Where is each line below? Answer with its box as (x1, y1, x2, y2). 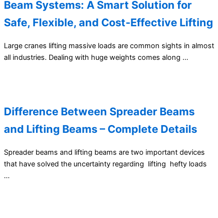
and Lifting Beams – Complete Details (4, 122, 197, 135)
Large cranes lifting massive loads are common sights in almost (4, 41, 214, 50)
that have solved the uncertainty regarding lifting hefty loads (4, 159, 207, 168)
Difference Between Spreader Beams (4, 105, 195, 118)
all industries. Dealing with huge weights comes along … (4, 53, 188, 62)
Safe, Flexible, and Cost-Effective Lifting (4, 16, 213, 29)
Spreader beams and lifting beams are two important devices (4, 147, 205, 157)
